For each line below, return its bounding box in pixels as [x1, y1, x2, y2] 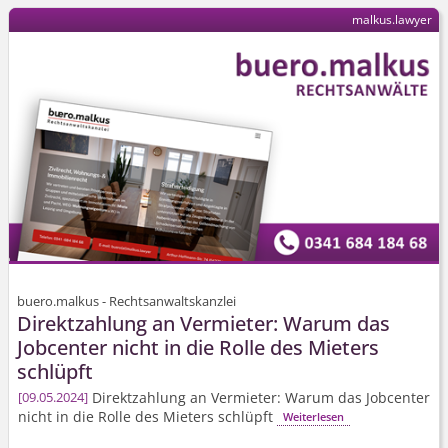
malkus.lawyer [351, 11, 432, 29]
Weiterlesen [282, 408, 344, 424]
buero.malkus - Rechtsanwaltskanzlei [17, 291, 236, 310]
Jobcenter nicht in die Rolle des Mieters [17, 333, 379, 361]
